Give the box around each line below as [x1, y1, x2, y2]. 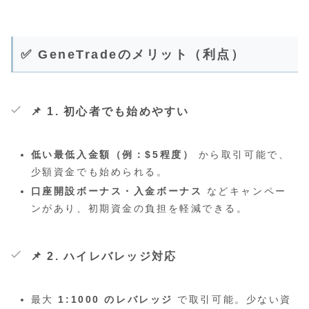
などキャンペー [202, 185, 287, 197]
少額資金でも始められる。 [30, 166, 168, 178]
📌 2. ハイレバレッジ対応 [30, 250, 177, 262]
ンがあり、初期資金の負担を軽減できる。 [30, 202, 248, 214]
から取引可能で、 [194, 149, 290, 161]
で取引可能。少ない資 [172, 293, 292, 305]
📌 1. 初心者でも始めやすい [30, 106, 190, 118]
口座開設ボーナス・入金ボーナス [30, 185, 203, 197]
